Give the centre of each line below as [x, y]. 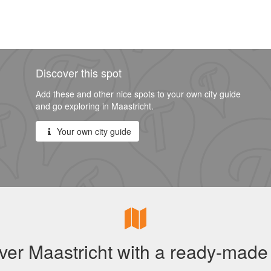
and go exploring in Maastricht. [95, 106]
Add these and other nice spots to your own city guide [138, 94]
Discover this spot [79, 73]
